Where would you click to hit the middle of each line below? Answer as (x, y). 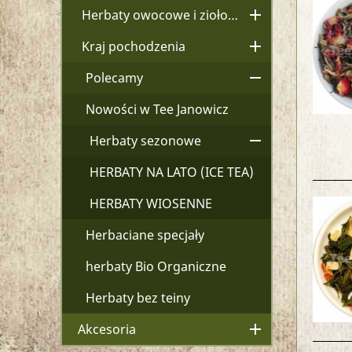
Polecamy (114, 78)
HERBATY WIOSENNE (151, 203)
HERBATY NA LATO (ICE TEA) (172, 172)
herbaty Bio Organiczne (156, 266)
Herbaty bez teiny (138, 298)
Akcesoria (107, 329)
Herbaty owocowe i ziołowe (233, 15)
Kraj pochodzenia (134, 46)
